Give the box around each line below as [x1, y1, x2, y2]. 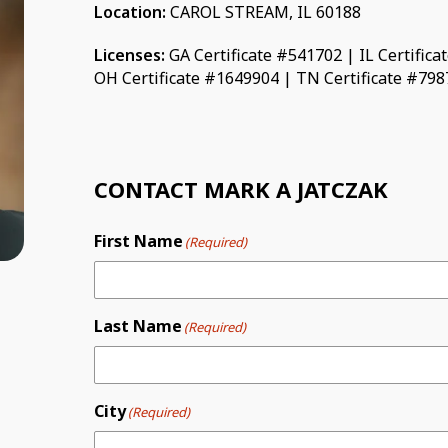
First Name [94, 230, 183, 252]
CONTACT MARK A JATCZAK [94, 174, 388, 204]
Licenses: [94, 44, 165, 66]
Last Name [94, 315, 182, 337]
